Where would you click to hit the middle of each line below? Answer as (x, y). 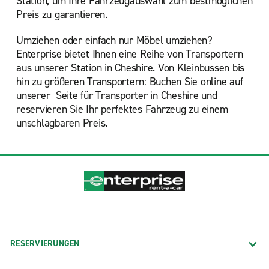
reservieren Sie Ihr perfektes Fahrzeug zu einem (122, 109)
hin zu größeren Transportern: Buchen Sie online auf (130, 82)
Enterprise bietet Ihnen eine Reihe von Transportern (130, 54)
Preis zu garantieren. (62, 14)
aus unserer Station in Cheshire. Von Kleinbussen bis (130, 68)
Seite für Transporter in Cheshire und (135, 95)
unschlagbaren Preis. (62, 123)
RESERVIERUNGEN (45, 243)
